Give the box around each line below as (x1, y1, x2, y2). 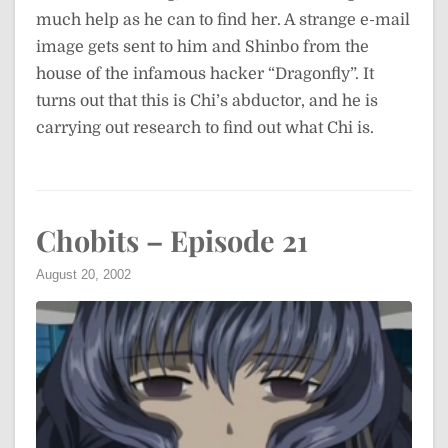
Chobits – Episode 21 (36, 221, 308, 260)
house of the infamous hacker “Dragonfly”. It (36, 65, 374, 84)
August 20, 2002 (36, 267, 131, 283)
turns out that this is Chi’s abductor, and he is (36, 92, 378, 111)
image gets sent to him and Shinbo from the (36, 38, 369, 57)
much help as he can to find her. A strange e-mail (36, 11, 410, 30)
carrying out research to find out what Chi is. (36, 119, 374, 138)
